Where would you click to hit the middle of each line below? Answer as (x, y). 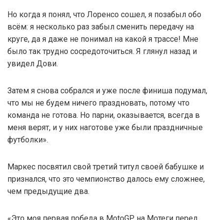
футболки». (28, 139)
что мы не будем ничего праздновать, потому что (98, 103)
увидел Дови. (33, 63)
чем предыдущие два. (48, 191)
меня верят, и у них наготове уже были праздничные (105, 127)
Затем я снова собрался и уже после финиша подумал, (107, 90)
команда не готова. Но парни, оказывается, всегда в (104, 115)
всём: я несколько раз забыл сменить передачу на (101, 27)
